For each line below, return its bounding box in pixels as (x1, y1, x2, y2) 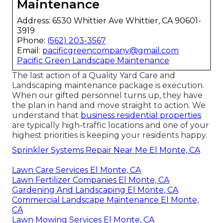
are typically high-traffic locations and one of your (12, 120, 209, 130)
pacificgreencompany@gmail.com (42, 45, 179, 55)
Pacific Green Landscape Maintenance (17, 55, 169, 65)
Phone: (17, 35, 47, 45)
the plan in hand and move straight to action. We (12, 100, 206, 110)
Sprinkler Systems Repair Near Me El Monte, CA (12, 145, 200, 155)
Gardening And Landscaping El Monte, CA (12, 185, 178, 195)
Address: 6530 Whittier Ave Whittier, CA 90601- (17, 15, 201, 25)
